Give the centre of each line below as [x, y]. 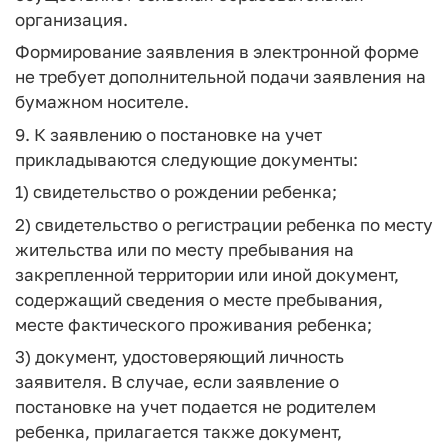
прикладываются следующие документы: [186, 159]
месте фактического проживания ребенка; [193, 324]
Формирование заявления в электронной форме [217, 51]
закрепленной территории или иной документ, [207, 274]
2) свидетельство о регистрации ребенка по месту [224, 224]
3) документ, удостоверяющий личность [179, 356]
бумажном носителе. [102, 101]
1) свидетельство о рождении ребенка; [176, 191]
